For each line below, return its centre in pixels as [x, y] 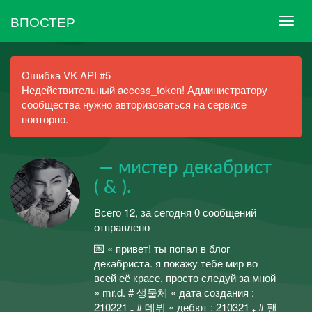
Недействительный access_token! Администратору [145, 89]
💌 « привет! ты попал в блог [162, 248]
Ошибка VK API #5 [66, 75]
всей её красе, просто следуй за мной [185, 278]
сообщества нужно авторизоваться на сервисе [134, 104]
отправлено [122, 226]
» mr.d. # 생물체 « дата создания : [174, 292]
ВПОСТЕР [43, 21]
